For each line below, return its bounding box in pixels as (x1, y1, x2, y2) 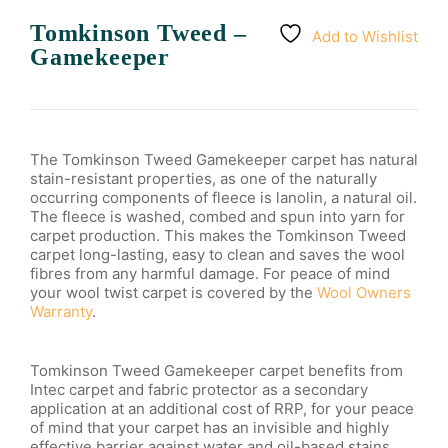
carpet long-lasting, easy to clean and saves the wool (30, 245, 405, 264)
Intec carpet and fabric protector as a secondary (30, 380, 368, 399)
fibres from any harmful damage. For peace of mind (30, 264, 390, 283)
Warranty (30, 302, 92, 321)
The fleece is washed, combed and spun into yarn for (30, 207, 405, 226)
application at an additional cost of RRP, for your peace (30, 399, 414, 418)
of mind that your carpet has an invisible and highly (30, 418, 389, 437)
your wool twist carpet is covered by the (30, 283, 317, 302)
